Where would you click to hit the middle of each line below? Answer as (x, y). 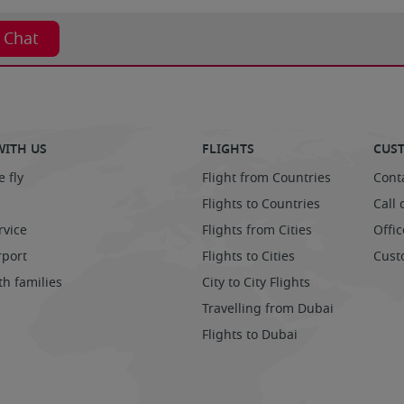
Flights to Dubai (250, 335)
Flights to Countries (261, 204)
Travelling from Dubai (268, 308)
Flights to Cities (248, 256)
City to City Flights (256, 282)
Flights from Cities (257, 230)
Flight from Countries (266, 178)
